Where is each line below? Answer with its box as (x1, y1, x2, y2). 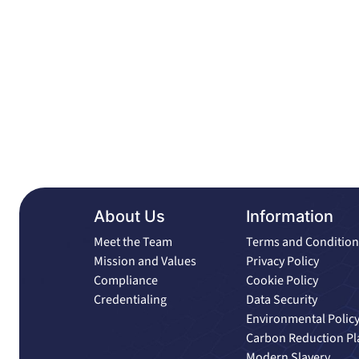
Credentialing (94, 291, 167, 309)
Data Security (246, 291, 317, 309)
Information (246, 207, 333, 226)
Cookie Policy (246, 272, 318, 289)
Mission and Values (94, 252, 196, 270)
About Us (94, 207, 165, 226)
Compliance (94, 272, 158, 289)
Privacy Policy (246, 252, 319, 270)
